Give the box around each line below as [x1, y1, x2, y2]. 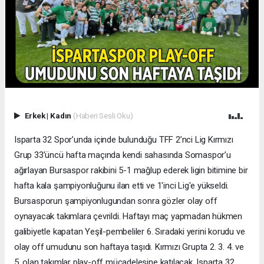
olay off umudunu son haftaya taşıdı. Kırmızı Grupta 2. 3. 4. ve [14, 241, 244, 252]
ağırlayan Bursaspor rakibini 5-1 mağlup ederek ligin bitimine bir [14, 164, 248, 176]
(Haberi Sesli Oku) [72, 110, 133, 120]
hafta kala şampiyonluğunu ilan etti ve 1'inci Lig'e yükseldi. [14, 180, 229, 191]
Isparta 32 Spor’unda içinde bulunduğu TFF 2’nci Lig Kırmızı [14, 134, 233, 145]
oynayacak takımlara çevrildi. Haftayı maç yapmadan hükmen [14, 210, 243, 222]
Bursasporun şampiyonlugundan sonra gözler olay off [14, 195, 217, 206]
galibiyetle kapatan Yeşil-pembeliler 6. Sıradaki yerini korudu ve [14, 226, 245, 237]
